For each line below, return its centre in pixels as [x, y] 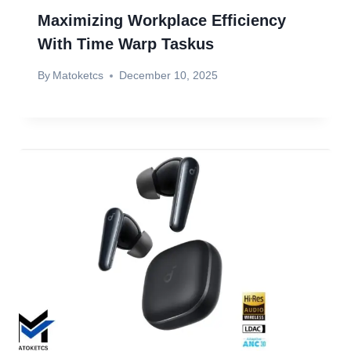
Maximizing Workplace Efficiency [162, 20]
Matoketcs [78, 76]
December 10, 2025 [169, 76]
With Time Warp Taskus [126, 43]
